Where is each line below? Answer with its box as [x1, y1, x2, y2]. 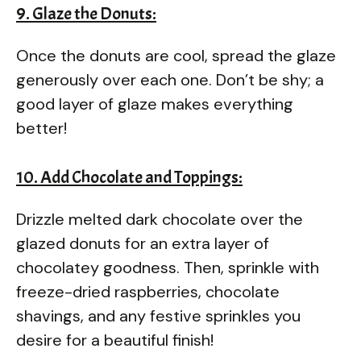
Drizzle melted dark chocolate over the [16, 208, 303, 230]
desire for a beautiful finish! [16, 329, 214, 351]
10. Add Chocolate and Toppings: [16, 165, 243, 189]
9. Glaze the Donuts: [16, 2, 156, 25]
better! [16, 117, 67, 139]
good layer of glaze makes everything [16, 93, 293, 114]
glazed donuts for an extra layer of [16, 232, 269, 254]
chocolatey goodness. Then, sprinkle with [16, 256, 319, 278]
